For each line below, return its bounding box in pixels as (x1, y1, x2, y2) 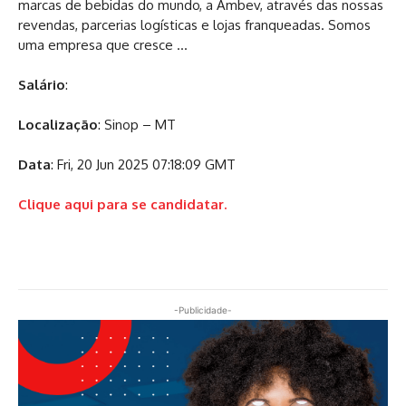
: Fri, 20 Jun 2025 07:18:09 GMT (51, 155, 236, 173)
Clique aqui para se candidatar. (18, 195, 227, 213)
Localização (18, 115, 98, 133)
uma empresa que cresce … (18, 35, 188, 53)
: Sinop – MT (98, 115, 176, 133)
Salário (18, 75, 65, 93)
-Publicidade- (174, 304, 232, 315)
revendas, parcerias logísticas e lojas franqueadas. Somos (18, 15, 371, 34)
